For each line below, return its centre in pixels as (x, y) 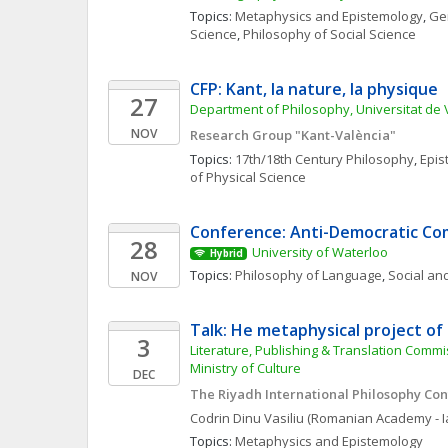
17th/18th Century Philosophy (324, 159)
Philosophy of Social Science (329, 34)
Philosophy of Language (308, 275)
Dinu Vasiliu (268, 418)
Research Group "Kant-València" (293, 135)
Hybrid (226, 253)
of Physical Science (248, 177)
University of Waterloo (319, 252)
